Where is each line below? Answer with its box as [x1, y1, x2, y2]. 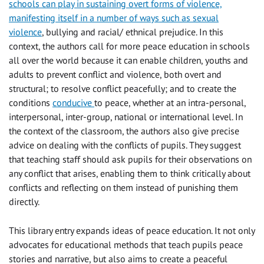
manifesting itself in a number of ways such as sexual [9, 12, 219, 24]
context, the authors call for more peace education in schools [9, 40, 250, 52]
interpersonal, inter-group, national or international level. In [9, 111, 243, 123]
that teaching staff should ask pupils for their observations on [9, 153, 252, 166]
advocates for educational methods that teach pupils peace [9, 239, 243, 251]
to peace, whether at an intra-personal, [94, 97, 246, 109]
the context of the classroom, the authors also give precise [9, 125, 239, 137]
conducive [52, 97, 94, 109]
